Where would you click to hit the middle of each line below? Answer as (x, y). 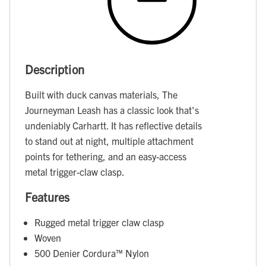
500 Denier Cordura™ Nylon (92, 253)
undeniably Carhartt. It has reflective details (113, 126)
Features (47, 197)
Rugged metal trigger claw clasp (99, 222)
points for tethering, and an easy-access (106, 156)
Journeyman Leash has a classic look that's (112, 110)
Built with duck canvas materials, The (101, 95)
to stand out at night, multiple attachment (109, 141)
